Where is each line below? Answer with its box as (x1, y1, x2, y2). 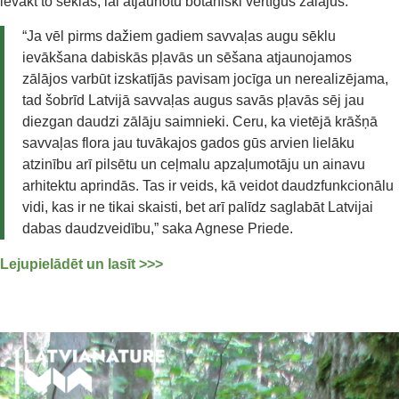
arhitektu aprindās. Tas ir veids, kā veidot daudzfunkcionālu (22, 177, 394, 193)
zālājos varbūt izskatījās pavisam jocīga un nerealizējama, (22, 70, 388, 86)
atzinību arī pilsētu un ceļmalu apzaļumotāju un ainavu (22, 156, 365, 172)
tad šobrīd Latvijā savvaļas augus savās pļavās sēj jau (22, 92, 364, 108)
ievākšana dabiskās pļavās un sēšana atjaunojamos (22, 49, 352, 65)
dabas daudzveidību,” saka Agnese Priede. (22, 220, 293, 236)
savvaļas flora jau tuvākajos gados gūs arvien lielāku (22, 134, 354, 151)
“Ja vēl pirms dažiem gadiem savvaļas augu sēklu (22, 28, 336, 44)
